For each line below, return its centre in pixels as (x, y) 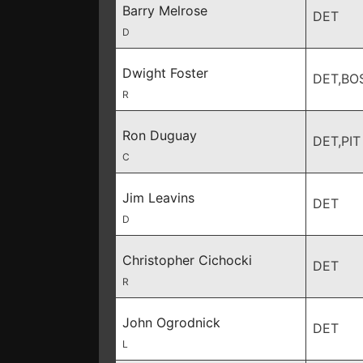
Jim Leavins (158, 198)
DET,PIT (337, 141)
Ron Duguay (160, 135)
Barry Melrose (165, 11)
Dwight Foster (165, 73)
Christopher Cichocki (187, 260)
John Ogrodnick (171, 322)
